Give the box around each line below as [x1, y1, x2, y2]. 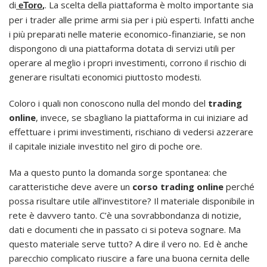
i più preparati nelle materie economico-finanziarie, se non [9, 28, 246, 41]
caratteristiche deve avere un [9, 181, 132, 193]
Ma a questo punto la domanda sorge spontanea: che [9, 166, 227, 179]
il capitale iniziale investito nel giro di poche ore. [9, 140, 202, 153]
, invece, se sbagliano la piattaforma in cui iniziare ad [36, 111, 248, 124]
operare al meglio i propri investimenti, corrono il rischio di [9, 57, 246, 69]
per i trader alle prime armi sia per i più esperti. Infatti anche [9, 14, 254, 26]
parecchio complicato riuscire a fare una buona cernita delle [9, 252, 250, 265]
